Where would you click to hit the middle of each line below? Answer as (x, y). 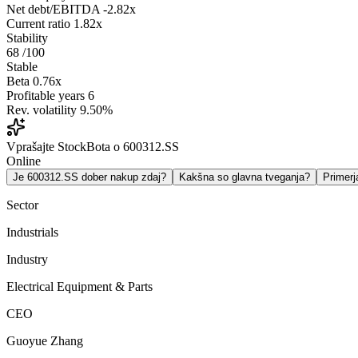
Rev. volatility (42, 110)
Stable (22, 67)
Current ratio (38, 24)
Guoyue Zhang (45, 341)
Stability (27, 38)
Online (24, 161)
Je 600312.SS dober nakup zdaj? (89, 177)
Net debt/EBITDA (53, 10)
